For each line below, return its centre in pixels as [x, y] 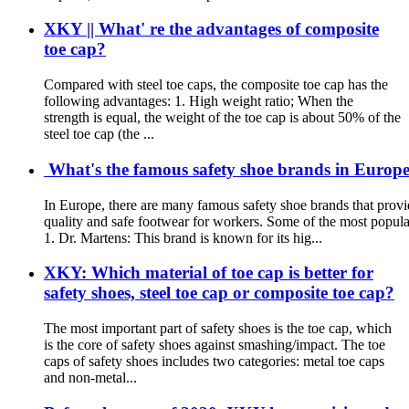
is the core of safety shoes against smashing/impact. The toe [215, 344]
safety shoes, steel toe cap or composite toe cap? [219, 293]
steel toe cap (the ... [99, 134]
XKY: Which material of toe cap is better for [209, 273]
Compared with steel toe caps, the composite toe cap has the [216, 85]
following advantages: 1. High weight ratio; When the [199, 101]
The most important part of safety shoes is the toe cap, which [218, 328]
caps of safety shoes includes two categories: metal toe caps [214, 361]
